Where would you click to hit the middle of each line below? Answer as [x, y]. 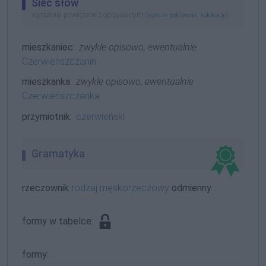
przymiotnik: [47, 116]
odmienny [190, 188]
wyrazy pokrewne [172, 15]
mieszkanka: [47, 82]
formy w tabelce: [59, 221]
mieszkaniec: [48, 47]
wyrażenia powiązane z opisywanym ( [89, 15]
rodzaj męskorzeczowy [120, 188]
